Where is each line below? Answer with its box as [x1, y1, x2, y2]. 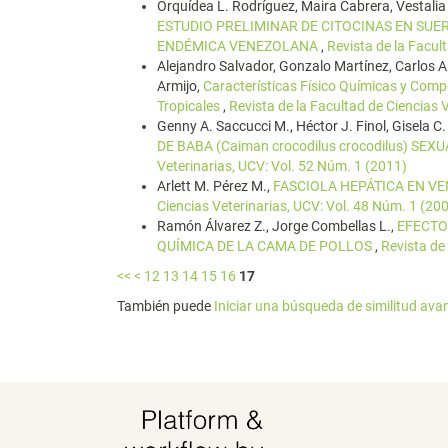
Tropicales [157, 98, 223, 114]
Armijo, [157, 78, 203, 94]
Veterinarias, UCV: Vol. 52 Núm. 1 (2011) [157, 158, 407, 174]
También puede [117, 298, 214, 314]
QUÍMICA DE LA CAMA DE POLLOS [157, 238, 375, 254]
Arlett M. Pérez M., [157, 178, 273, 194]
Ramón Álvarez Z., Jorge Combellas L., [157, 218, 397, 234]
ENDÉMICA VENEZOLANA [157, 38, 321, 54]
